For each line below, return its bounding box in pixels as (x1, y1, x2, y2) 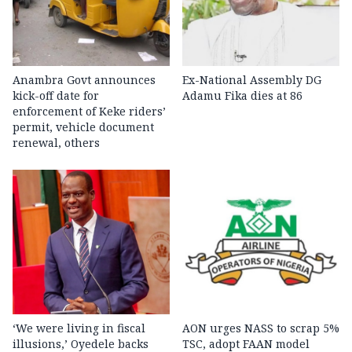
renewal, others (13, 135, 100, 151)
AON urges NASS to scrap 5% (182, 321, 339, 336)
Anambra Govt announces (13, 72, 156, 88)
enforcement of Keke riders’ (13, 104, 166, 119)
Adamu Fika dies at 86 (182, 88, 302, 104)
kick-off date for (13, 88, 99, 104)
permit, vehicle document (13, 119, 154, 135)
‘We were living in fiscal (13, 321, 145, 336)
